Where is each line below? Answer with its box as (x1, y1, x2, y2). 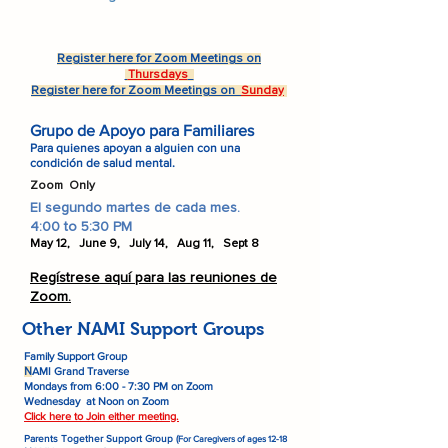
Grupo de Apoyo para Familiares (30, 122, 254, 139)
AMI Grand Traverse (32, 365, 129, 377)
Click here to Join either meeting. (24, 410, 179, 422)
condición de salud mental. (30, 156, 175, 170)
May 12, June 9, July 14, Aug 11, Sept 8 (30, 238, 259, 250)
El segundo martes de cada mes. (30, 201, 244, 215)
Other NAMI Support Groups (22, 319, 264, 339)
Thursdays (127, 69, 188, 81)
